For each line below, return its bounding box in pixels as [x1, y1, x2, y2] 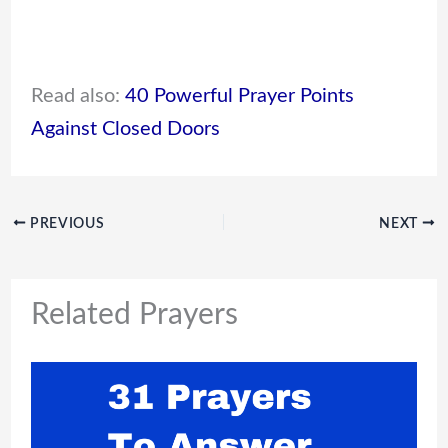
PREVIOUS [26, 216, 105, 231]
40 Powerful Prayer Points [124, 85, 354, 106]
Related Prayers [30, 299, 238, 330]
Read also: [30, 85, 125, 106]
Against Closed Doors [30, 118, 220, 139]
